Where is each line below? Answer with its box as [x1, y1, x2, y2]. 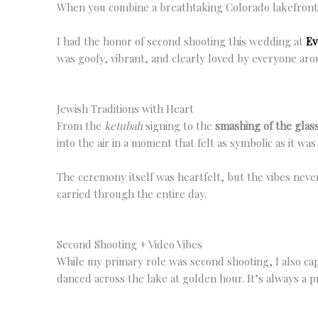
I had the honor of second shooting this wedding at [57, 33, 306, 48]
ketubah [104, 118, 143, 133]
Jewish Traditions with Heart [57, 101, 194, 116]
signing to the [143, 118, 215, 133]
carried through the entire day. [57, 186, 207, 201]
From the [57, 118, 104, 133]
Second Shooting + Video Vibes [57, 236, 202, 251]
